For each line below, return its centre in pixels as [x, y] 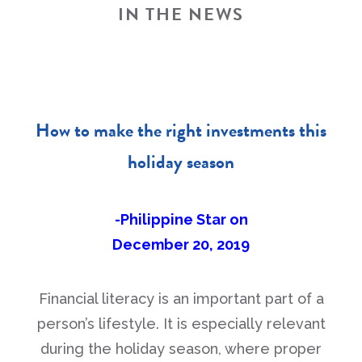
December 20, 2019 [181, 244]
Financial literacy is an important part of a [181, 299]
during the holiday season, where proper [181, 349]
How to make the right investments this [181, 130]
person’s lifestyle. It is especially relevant [181, 324]
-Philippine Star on [181, 219]
